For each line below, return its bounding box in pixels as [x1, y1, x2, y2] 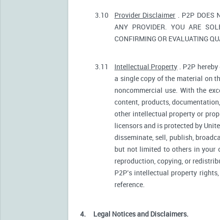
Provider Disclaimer [114, 10, 176, 20]
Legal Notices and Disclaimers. [93, 209, 189, 219]
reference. [114, 179, 145, 189]
